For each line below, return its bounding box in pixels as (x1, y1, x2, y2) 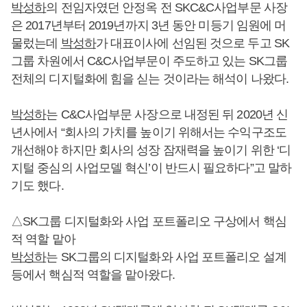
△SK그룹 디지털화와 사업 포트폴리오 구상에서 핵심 (11, 214, 286, 228)
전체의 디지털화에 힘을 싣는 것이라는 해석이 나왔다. (11, 71, 288, 86)
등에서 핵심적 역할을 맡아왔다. (11, 267, 175, 282)
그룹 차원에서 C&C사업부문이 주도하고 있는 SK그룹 (11, 53, 287, 68)
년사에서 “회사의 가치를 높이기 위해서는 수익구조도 (11, 125, 286, 139)
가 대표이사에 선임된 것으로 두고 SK (95, 36, 289, 50)
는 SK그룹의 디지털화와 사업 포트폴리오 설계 (46, 249, 286, 264)
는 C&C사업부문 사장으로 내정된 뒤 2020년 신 (46, 107, 288, 121)
